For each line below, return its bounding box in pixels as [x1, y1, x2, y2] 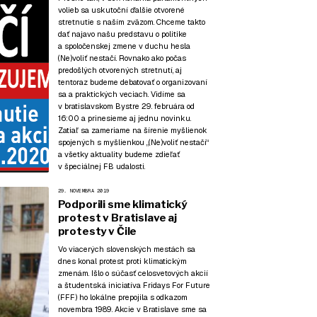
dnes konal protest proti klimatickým [57, 256, 187, 266]
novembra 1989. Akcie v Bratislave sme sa [57, 304, 207, 314]
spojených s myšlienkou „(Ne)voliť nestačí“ [57, 137, 209, 147]
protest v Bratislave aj [57, 211, 178, 224]
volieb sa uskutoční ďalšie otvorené [57, 4, 185, 15]
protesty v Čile [57, 224, 137, 238]
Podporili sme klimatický [57, 197, 187, 211]
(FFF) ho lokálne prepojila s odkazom [57, 292, 188, 302]
